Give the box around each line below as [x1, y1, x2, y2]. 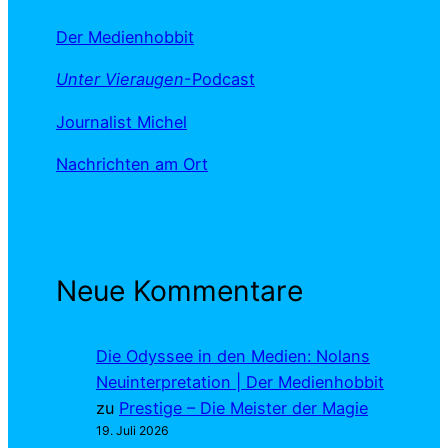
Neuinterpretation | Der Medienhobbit [96, 371, 384, 392]
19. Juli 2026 [96, 422, 169, 438]
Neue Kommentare [56, 274, 303, 309]
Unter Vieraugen [56, 69, 184, 90]
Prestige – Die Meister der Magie [119, 397, 368, 418]
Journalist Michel [56, 111, 187, 132]
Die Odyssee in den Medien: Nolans [96, 345, 370, 366]
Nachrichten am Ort [56, 153, 208, 174]
